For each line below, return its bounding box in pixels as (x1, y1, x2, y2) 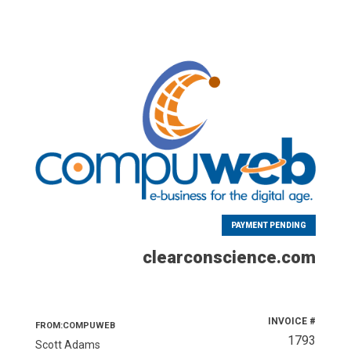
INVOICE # (268, 316, 317, 327)
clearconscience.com (143, 248, 317, 268)
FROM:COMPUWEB (34, 320, 115, 331)
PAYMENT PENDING (231, 221, 307, 230)
